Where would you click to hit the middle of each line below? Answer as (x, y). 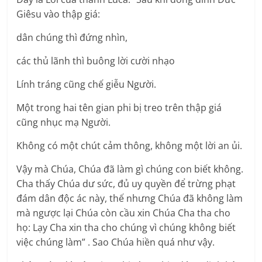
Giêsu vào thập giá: (58, 14)
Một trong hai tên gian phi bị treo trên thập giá (119, 108)
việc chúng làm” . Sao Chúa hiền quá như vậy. (116, 242)
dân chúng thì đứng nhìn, (72, 38)
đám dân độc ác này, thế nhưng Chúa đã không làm (130, 199)
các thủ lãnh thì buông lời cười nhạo (96, 61)
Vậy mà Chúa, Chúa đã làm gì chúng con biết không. (130, 169)
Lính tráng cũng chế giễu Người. (87, 85)
